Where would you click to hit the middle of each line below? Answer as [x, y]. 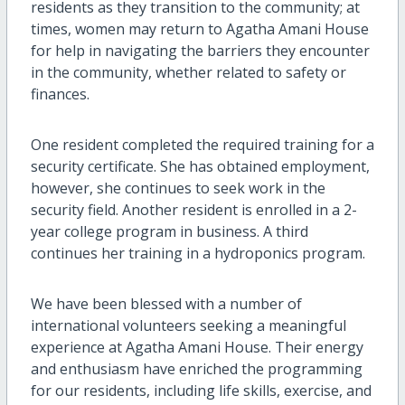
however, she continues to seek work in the [178, 188]
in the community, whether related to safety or [188, 72]
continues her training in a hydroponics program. [201, 253]
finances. [61, 94]
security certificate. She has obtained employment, [200, 166]
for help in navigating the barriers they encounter [200, 50]
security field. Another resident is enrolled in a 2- [193, 209]
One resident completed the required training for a [202, 144]
